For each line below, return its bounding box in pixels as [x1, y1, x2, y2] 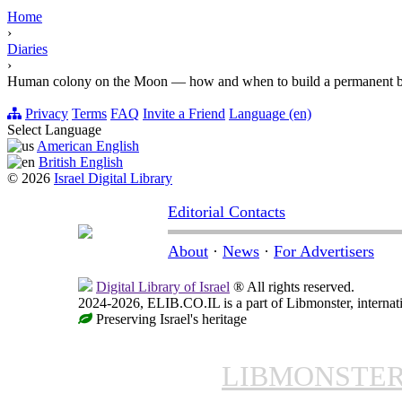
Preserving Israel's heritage [92, 311, 247, 328]
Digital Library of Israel [96, 279, 230, 295]
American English [37, 138, 139, 154]
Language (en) [229, 106, 311, 122]
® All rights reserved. [230, 279, 354, 295]
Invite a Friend [143, 106, 225, 122]
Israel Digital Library [54, 170, 172, 187]
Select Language [7, 122, 101, 138]
